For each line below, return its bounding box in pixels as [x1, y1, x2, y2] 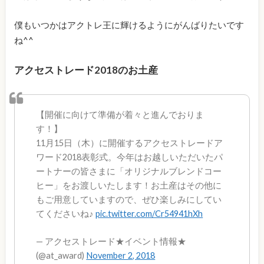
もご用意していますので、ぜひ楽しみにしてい [36, 194, 222, 204]
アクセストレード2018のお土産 [14, 63, 158, 76]
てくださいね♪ [36, 208, 96, 219]
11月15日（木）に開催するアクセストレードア [36, 137, 223, 148]
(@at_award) [36, 250, 87, 261]
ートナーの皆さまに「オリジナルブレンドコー [36, 166, 222, 176]
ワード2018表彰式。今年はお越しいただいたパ [36, 151, 223, 162]
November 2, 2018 [86, 250, 156, 261]
